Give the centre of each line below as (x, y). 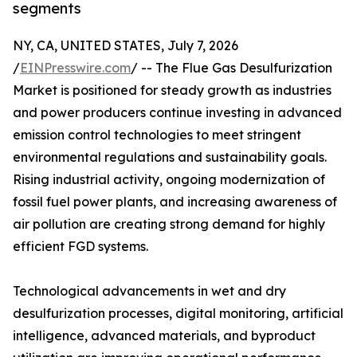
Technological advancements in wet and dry (149, 291)
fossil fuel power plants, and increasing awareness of (175, 202)
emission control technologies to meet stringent (157, 135)
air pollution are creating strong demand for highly (169, 224)
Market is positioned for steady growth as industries (172, 90)
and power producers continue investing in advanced (177, 113)
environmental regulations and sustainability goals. (170, 157)
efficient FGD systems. (80, 247)
